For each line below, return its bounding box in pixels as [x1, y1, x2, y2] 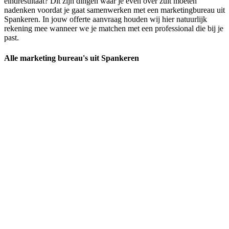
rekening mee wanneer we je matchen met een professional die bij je [4, 24, 223, 33]
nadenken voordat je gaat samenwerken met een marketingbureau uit [4, 6, 225, 15]
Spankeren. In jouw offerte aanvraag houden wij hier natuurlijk [4, 15, 207, 24]
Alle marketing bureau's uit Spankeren [4, 53, 139, 62]
